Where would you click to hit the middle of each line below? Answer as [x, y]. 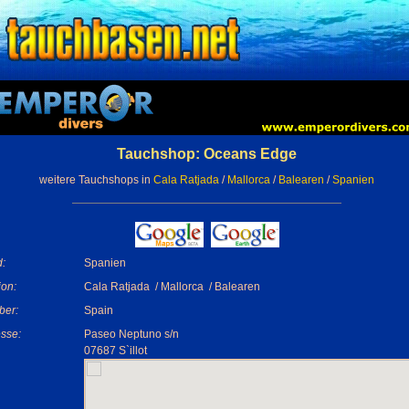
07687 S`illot [115, 351]
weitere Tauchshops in [96, 180]
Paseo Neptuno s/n [131, 334]
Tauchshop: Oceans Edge [207, 154]
